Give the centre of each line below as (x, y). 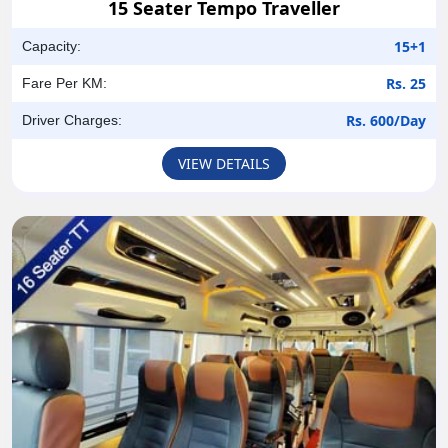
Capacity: (51, 46)
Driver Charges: (72, 120)
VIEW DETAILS (224, 164)
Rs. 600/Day (386, 121)
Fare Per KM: (64, 83)
